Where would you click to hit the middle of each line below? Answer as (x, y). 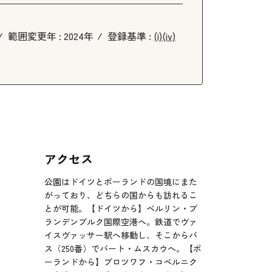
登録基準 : (131, 36)
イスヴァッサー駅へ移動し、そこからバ (121, 235)
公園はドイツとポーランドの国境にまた (121, 181)
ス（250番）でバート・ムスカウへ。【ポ (123, 248)
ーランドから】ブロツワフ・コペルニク (121, 261)
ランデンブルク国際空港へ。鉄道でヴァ (121, 221)
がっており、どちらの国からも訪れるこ (121, 195)
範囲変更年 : (36, 36)
